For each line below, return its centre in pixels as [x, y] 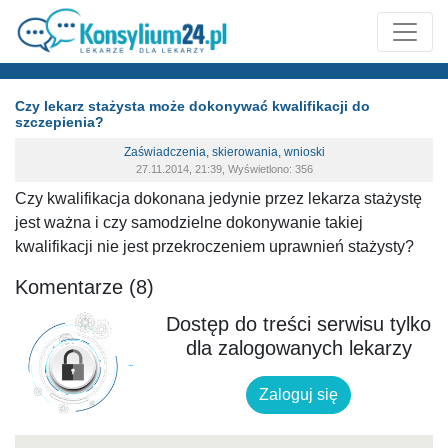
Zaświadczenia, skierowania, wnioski [224, 152]
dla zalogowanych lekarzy [298, 347]
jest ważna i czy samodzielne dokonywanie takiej [189, 222]
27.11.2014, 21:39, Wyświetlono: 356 [224, 169]
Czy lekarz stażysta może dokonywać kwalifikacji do [192, 106]
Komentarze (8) [84, 287]
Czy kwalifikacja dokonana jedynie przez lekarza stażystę [218, 198]
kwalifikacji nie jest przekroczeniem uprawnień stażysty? [214, 246]
